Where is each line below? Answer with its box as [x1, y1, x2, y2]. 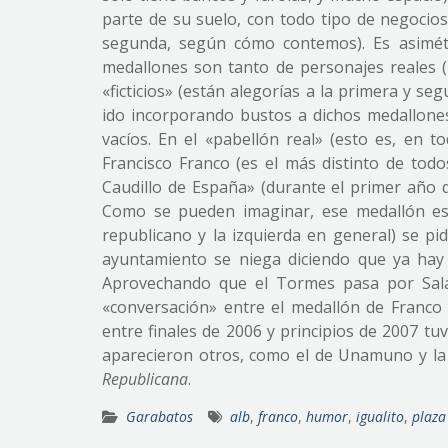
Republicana [102, 368, 188, 390]
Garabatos [126, 407, 193, 426]
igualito [356, 407, 404, 426]
